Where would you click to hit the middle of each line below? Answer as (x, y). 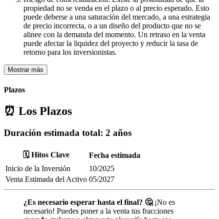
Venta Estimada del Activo (46, 179)
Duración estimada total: (55, 132)
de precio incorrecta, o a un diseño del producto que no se (112, 26)
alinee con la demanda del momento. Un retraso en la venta (114, 35)
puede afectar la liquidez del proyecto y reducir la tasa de (111, 44)
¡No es (164, 202)
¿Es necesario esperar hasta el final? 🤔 (88, 202)
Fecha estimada (115, 155)
